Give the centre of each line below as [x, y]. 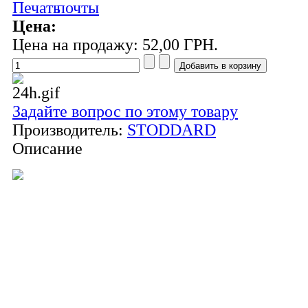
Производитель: [70, 130]
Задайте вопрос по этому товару [125, 112]
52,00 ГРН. [180, 45]
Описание [47, 149]
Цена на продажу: [77, 45]
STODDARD [172, 130]
